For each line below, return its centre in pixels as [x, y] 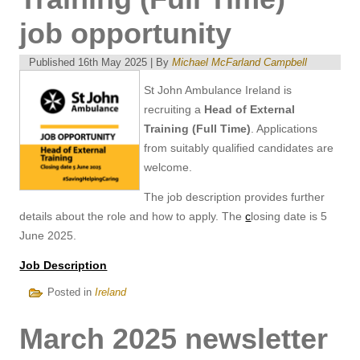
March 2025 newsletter [174, 338]
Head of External [250, 109]
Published [52, 62]
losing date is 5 [289, 216]
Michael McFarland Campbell [240, 62]
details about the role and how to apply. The [133, 216]
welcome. [168, 167]
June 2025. [48, 235]
